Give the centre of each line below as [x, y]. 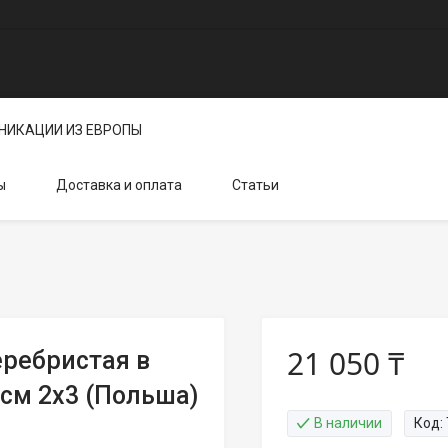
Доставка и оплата [119, 185]
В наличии [347, 423]
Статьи [255, 185]
